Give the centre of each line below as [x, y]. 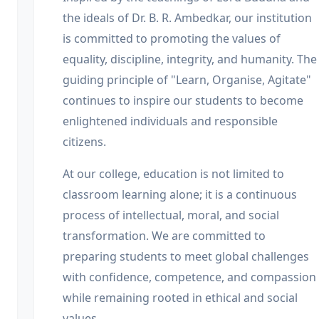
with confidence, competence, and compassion [189, 277]
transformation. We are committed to [164, 236]
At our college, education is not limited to [173, 174]
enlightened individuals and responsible [170, 121]
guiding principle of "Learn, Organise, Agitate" [187, 80]
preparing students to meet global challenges [186, 256]
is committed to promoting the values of [172, 38]
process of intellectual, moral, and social [171, 215]
